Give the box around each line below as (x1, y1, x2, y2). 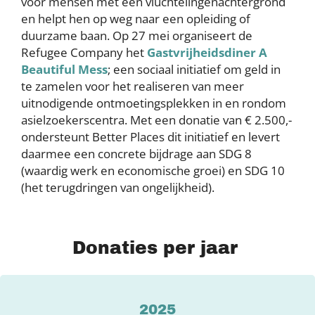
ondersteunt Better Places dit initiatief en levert (21, 129, 280, 145)
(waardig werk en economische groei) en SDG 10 (21, 162, 285, 179)
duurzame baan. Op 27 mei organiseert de (21, 27, 252, 44)
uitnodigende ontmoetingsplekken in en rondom (21, 95, 286, 111)
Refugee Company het (21, 44, 147, 60)
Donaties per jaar (72, 238, 243, 257)
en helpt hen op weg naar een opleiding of (21, 11, 250, 27)
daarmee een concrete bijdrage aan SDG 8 (21, 146, 252, 162)
